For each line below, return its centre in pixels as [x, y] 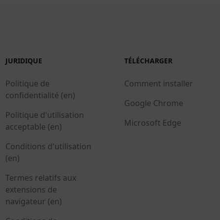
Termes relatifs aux [41, 178]
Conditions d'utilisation [48, 146]
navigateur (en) [33, 201]
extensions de [31, 189]
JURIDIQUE [24, 60]
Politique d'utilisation [44, 115]
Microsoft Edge [152, 123]
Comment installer [158, 83]
